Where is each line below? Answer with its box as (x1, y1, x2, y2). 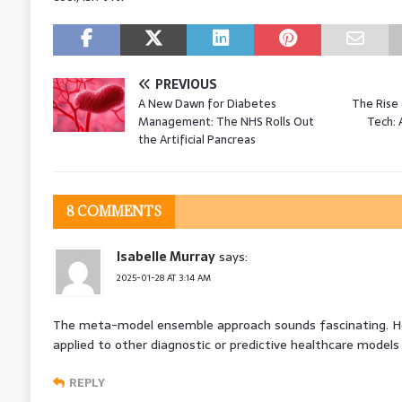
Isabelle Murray (116, 246, 215, 267)
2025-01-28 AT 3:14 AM (116, 269, 211, 285)
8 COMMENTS (66, 202, 162, 220)
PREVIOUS (154, 74, 217, 94)
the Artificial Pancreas (137, 129, 256, 149)
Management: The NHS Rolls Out (137, 111, 314, 131)
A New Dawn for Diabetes (137, 93, 276, 113)
